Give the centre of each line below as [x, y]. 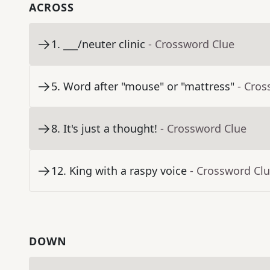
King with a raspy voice [128, 171]
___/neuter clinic [104, 44]
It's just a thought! [110, 129]
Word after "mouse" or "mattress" [149, 86]
